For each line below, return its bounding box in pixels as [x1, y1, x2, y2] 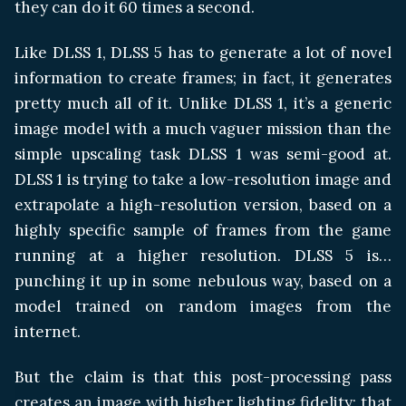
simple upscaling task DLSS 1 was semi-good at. [14, 143, 391, 164]
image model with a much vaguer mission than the [14, 118, 391, 139]
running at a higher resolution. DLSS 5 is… [14, 245, 391, 266]
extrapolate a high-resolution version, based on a [14, 194, 391, 215]
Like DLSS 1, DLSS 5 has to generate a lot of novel [14, 42, 391, 63]
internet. [14, 321, 81, 342]
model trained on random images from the [14, 295, 391, 316]
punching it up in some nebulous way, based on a [14, 270, 391, 291]
